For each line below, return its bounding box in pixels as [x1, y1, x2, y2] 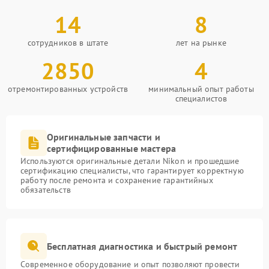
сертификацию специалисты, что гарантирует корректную [20, 165, 244, 176]
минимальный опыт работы [148, 83, 254, 94]
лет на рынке [176, 37, 226, 48]
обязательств [20, 184, 71, 195]
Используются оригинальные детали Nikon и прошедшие [20, 156, 240, 166]
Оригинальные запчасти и [47, 131, 160, 143]
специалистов [175, 93, 228, 104]
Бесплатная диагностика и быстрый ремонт [47, 240, 238, 252]
